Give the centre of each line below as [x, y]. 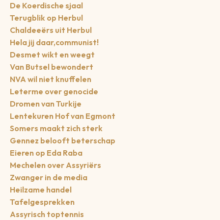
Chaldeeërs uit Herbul [51, 30]
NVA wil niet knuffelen [51, 79]
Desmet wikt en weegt [52, 54]
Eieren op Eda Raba [46, 152]
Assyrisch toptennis [47, 214]
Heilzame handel [41, 189]
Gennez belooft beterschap [63, 140]
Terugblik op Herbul [46, 17]
